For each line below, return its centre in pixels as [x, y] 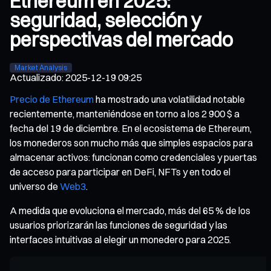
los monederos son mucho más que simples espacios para [131, 142]
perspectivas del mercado [121, 40]
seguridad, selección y [106, 21]
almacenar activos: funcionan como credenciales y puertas [133, 157]
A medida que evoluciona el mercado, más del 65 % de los [130, 210]
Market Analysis [41, 67]
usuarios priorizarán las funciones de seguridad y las [119, 225]
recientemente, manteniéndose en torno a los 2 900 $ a [125, 113]
